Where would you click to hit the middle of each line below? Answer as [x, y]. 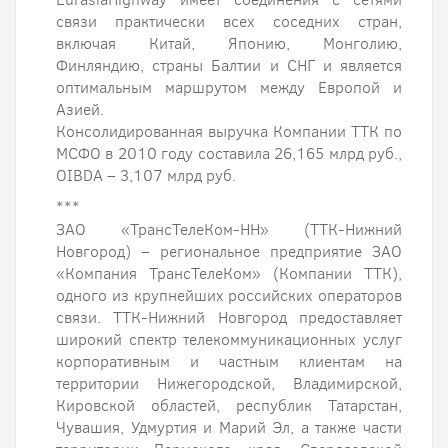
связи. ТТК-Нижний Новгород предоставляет [229, 317]
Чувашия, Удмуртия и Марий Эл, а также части [229, 427]
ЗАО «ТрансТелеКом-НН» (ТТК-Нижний [229, 229]
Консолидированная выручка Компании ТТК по [229, 131]
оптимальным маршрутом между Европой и [229, 87]
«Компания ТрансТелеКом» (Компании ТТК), [229, 273]
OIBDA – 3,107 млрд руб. [146, 175]
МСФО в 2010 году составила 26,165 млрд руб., [229, 153]
